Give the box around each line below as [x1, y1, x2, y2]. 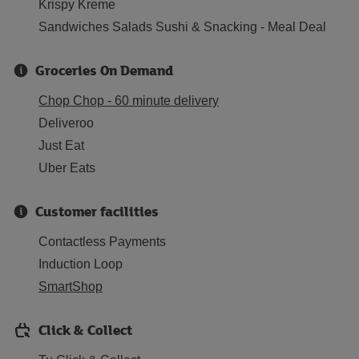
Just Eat [38, 139, 84, 152]
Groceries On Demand [35, 60, 173, 80]
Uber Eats [38, 161, 95, 175]
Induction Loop [38, 257, 123, 271]
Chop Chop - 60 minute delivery [38, 94, 219, 107]
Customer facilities [35, 201, 159, 221]
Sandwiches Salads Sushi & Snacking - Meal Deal [38, 20, 326, 34]
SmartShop [38, 280, 103, 293]
